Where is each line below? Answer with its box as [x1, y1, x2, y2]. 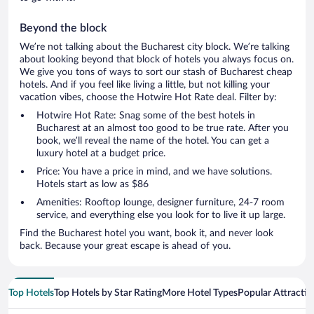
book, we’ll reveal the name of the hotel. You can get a [36, 136, 269, 146]
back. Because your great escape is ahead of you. [20, 241, 231, 252]
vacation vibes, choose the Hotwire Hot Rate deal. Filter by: [20, 93, 277, 103]
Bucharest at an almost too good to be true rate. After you [36, 123, 289, 134]
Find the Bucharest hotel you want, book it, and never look [20, 228, 273, 239]
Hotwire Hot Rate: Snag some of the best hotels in [36, 111, 255, 121]
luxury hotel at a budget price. [36, 149, 165, 159]
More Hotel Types [162, 288, 238, 299]
